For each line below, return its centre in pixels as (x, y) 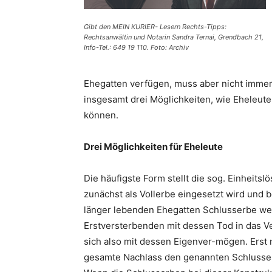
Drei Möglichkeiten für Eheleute (153, 147)
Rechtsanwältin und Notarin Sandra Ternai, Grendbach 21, (174, 37)
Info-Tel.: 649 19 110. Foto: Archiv (136, 47)
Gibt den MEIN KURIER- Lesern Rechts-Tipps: (155, 26)
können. (101, 115)
